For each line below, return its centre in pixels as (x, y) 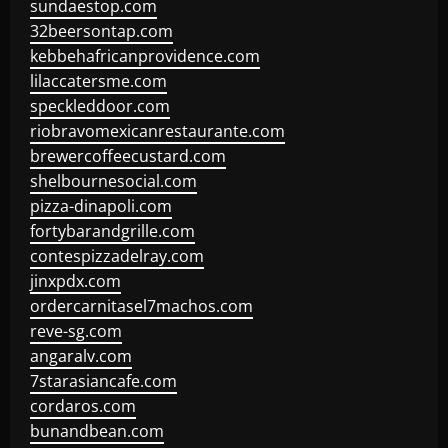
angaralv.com (81, 356)
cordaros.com (83, 406)
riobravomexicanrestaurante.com (157, 131)
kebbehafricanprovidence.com (145, 56)
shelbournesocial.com (113, 181)
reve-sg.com (76, 331)
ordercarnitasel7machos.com (141, 306)
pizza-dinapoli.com (101, 206)
